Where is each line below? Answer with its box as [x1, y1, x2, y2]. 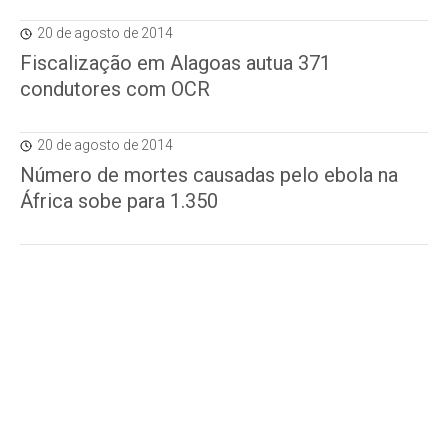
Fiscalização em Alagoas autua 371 [20, 51, 331, 75]
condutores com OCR [20, 77, 210, 101]
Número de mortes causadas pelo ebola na [20, 163, 398, 187]
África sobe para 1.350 [20, 189, 218, 213]
